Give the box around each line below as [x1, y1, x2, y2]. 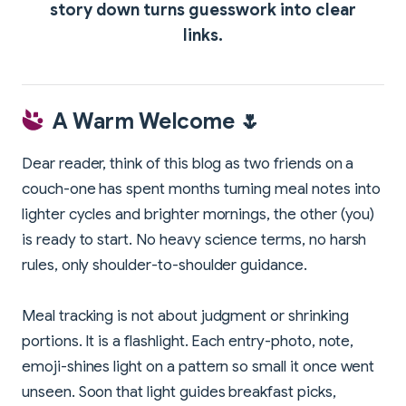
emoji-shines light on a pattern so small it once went [22, 356, 375, 376]
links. [183, 24, 223, 45]
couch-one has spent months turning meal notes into [22, 179, 381, 198]
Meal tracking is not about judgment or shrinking [22, 305, 349, 325]
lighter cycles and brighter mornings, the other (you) [22, 204, 375, 224]
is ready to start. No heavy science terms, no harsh [22, 229, 367, 249]
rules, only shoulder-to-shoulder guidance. [22, 255, 307, 275]
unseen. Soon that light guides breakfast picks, [22, 382, 336, 401]
